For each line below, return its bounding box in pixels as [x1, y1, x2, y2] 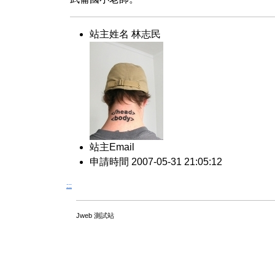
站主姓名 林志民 [90, 29, 161, 39]
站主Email [90, 142, 134, 152]
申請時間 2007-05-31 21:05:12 [90, 157, 222, 167]
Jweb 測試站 [76, 212, 114, 219]
